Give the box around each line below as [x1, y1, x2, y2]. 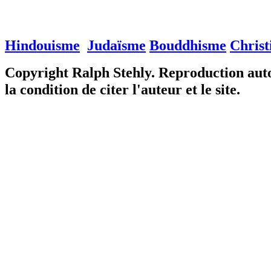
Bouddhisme [149, 37, 226, 54]
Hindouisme [5, 37, 80, 54]
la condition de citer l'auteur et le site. [5, 81, 240, 98]
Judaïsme [87, 37, 146, 54]
